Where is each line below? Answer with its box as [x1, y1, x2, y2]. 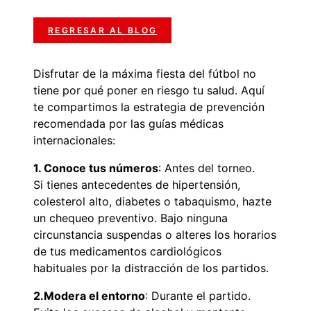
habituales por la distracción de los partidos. [33, 261, 269, 276]
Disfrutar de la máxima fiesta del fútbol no [33, 67, 256, 81]
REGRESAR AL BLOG [48, 25, 158, 36]
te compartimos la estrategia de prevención [33, 100, 264, 115]
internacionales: [33, 133, 115, 148]
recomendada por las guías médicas [33, 117, 224, 131]
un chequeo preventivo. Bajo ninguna [33, 211, 228, 226]
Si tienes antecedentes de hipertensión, [33, 178, 240, 192]
